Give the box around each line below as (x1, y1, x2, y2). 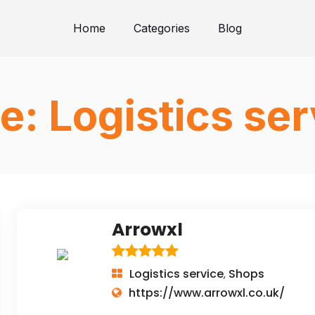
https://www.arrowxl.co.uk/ (128, 285, 285, 301)
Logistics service (129, 266, 224, 282)
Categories (133, 21, 190, 35)
